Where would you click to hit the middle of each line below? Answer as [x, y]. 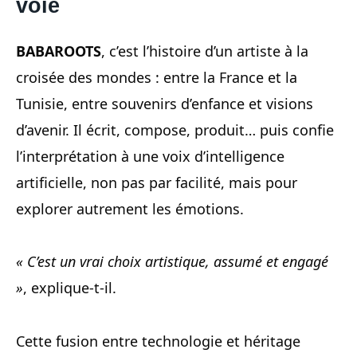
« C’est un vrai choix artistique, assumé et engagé [172, 262]
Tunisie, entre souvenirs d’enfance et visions [165, 103]
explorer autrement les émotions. [132, 208]
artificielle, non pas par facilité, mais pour [157, 182]
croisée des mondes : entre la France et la [157, 77]
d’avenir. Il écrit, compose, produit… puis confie [175, 129]
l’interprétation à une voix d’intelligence [150, 156]
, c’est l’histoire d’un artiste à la [205, 51]
